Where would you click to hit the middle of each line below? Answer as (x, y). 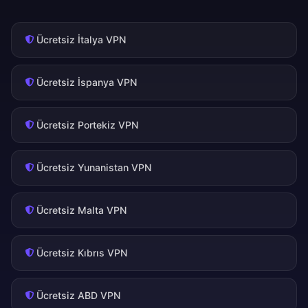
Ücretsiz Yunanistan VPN (94, 168)
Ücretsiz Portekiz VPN (88, 125)
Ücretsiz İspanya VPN (87, 82)
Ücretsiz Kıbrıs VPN (82, 253)
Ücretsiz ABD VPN (79, 296)
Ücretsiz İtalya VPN (81, 40)
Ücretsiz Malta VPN (82, 210)
